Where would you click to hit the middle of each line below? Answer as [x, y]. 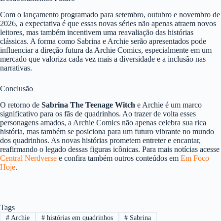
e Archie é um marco [168, 105]
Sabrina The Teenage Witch [88, 105]
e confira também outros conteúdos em [119, 158]
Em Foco [195, 158]
